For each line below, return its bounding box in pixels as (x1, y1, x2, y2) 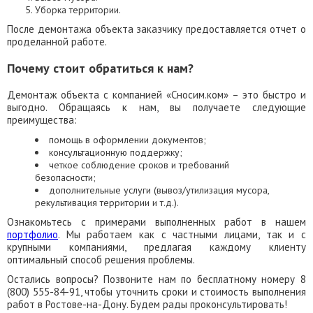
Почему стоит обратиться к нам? (7, 60, 194, 76)
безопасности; (35, 171, 96, 184)
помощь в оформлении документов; (49, 133, 206, 146)
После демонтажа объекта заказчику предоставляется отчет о (7, 22, 306, 36)
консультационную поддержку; (49, 146, 182, 159)
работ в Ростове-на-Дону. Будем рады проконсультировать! (7, 298, 287, 311)
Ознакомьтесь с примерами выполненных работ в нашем (7, 215, 306, 228)
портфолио (7, 228, 58, 241)
